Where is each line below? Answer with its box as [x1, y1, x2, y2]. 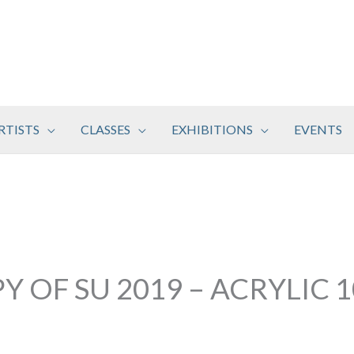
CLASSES [81, 121, 130, 137]
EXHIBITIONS [171, 121, 253, 137]
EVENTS [294, 121, 342, 137]
